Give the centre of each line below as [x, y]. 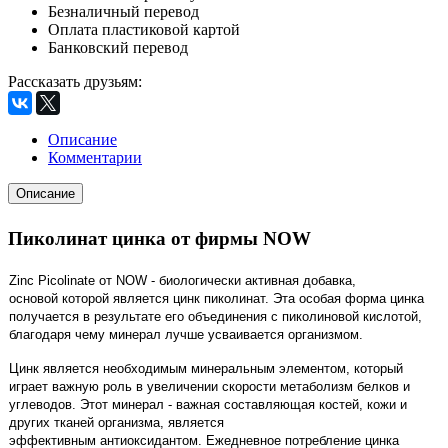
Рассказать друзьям [73, 81]
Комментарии [95, 157]
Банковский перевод [118, 47]
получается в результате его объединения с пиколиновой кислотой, [215, 316]
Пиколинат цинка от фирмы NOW [159, 238]
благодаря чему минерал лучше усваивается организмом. [188, 334]
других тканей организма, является [116, 422]
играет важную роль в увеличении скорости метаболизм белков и [209, 386]
